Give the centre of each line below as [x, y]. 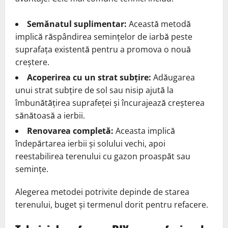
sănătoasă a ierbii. [50, 115]
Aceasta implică [144, 131]
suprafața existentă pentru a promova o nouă [103, 49]
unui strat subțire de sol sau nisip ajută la [94, 90]
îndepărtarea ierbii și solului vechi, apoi [90, 143]
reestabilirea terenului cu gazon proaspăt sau [103, 156]
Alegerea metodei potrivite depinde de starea [102, 192]
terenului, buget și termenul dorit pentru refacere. [112, 204]
